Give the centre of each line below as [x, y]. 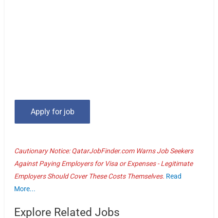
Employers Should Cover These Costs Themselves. [90, 176]
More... [25, 189]
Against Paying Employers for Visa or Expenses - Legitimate [104, 163]
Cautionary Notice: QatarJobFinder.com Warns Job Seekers [104, 151]
